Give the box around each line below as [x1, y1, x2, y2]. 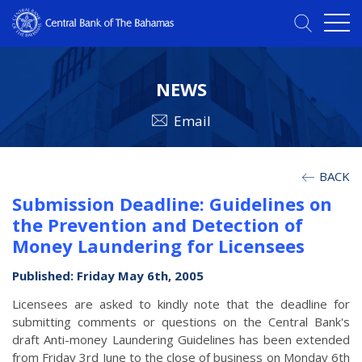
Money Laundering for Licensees [12, 234, 305, 259]
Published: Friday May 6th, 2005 [12, 267, 204, 284]
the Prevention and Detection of [12, 213, 303, 238]
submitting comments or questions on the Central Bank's [12, 314, 350, 330]
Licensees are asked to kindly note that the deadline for [12, 296, 350, 313]
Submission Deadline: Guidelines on [12, 192, 332, 217]
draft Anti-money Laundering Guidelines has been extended [12, 331, 350, 348]
